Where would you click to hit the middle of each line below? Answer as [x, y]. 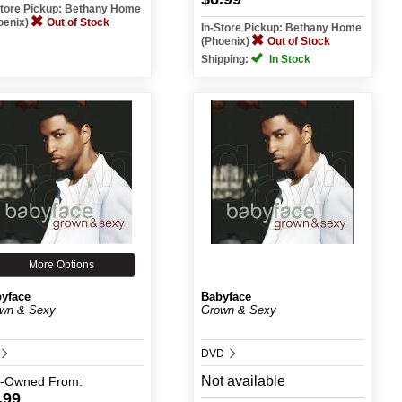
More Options [62, 265]
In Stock [288, 59]
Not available [243, 381]
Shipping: [226, 59]
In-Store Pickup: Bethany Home [281, 28]
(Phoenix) [226, 41]
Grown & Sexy [238, 310]
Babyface [226, 297]
